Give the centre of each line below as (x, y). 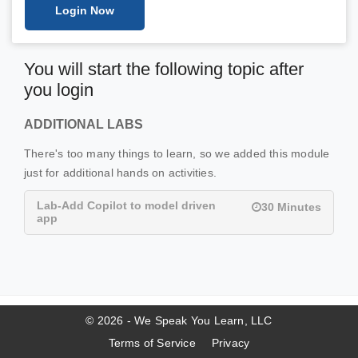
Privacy (231, 343)
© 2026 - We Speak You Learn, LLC (179, 320)
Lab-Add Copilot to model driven (126, 205)
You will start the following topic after (164, 69)
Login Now (85, 10)
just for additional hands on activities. (120, 172)
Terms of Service (152, 343)
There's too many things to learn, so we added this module (177, 153)
